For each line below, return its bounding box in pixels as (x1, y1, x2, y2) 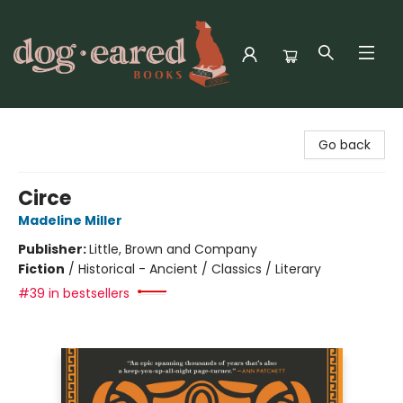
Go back (318, 136, 371, 154)
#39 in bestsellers (18, 284, 130, 302)
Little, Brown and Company (89, 240, 257, 258)
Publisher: (18, 240, 89, 258)
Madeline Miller (18, 211, 122, 229)
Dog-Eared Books (13, 116, 121, 134)
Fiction (18, 260, 65, 278)
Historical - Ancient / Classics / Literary (78, 260, 321, 278)
